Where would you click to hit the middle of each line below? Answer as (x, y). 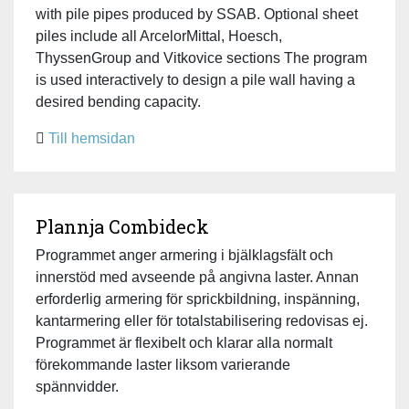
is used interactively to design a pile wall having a (195, 79)
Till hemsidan (92, 138)
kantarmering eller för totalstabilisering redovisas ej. (202, 320)
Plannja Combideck (122, 226)
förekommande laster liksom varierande (163, 364)
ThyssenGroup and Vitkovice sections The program (201, 58)
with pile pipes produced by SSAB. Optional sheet (197, 14)
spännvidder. (77, 386)
